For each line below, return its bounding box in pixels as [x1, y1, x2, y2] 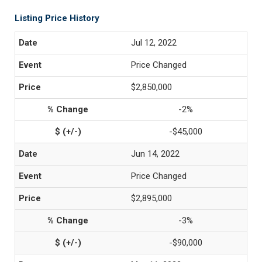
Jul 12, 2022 [131, 37, 177, 48]
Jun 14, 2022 [131, 149, 180, 159]
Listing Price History [15, 13, 99, 23]
